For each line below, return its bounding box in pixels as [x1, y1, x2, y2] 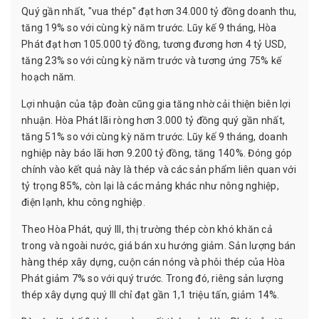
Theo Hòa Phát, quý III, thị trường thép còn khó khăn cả [21, 223, 273, 235]
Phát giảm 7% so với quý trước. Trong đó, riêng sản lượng [21, 272, 283, 284]
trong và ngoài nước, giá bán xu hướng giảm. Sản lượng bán [21, 239, 296, 251]
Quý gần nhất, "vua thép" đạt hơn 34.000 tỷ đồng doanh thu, [21, 5, 297, 17]
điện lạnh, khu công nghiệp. [21, 196, 145, 208]
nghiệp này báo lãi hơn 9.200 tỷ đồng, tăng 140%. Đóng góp [21, 147, 293, 159]
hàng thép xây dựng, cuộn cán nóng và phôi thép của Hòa [21, 256, 286, 268]
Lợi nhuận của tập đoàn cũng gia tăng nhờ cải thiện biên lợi [21, 98, 291, 110]
